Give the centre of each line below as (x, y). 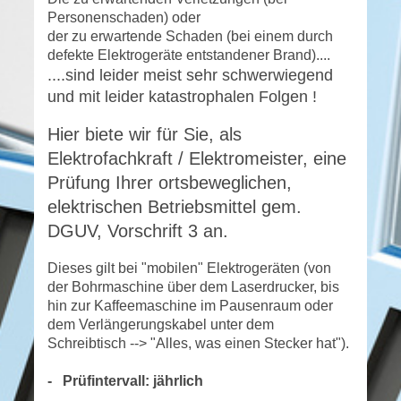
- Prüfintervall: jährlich (127, 381)
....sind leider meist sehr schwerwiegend (190, 75)
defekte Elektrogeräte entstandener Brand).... (189, 55)
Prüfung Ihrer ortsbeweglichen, (170, 183)
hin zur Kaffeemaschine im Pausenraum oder (190, 306)
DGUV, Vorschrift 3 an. (138, 231)
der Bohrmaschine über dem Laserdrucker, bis (193, 287)
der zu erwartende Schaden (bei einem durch (190, 36)
